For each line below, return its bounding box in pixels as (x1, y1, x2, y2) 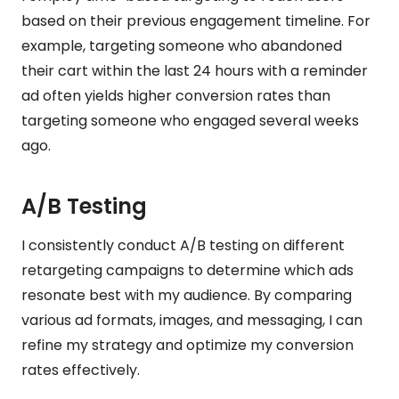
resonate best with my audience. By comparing (21, 284, 352, 305)
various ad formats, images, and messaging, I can (21, 309, 362, 330)
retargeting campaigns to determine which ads (21, 259, 354, 281)
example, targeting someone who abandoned (21, 35, 342, 56)
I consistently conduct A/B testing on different (21, 234, 345, 256)
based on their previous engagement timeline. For (21, 10, 370, 31)
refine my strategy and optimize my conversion (21, 334, 354, 355)
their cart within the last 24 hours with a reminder (21, 60, 368, 81)
